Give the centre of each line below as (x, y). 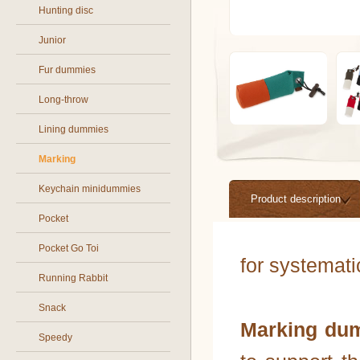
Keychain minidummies (90, 189)
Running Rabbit (73, 278)
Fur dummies (67, 70)
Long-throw (63, 100)
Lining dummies (74, 129)
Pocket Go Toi (69, 248)
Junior (52, 40)
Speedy (55, 337)
